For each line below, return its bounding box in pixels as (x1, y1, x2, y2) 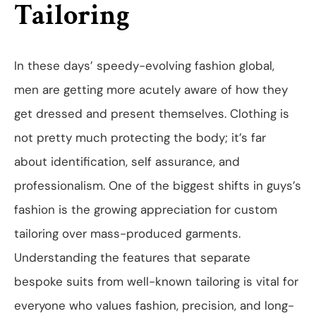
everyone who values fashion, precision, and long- (14, 298, 294, 314)
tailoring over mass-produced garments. (14, 226, 241, 242)
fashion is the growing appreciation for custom (14, 202, 277, 218)
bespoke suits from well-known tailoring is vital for (14, 274, 298, 290)
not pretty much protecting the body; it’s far (14, 130, 266, 146)
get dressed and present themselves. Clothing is (14, 106, 289, 122)
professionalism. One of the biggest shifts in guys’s (14, 178, 301, 194)
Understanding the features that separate (14, 250, 250, 266)
